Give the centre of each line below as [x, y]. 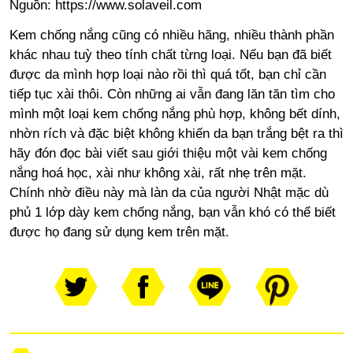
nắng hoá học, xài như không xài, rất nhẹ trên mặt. [158, 173]
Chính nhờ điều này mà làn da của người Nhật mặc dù [169, 192]
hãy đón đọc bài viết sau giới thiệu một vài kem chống [168, 153]
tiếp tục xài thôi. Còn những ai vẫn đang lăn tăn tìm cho [172, 94]
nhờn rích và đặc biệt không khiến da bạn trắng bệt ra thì [176, 133]
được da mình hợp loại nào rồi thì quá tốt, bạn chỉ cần [167, 74]
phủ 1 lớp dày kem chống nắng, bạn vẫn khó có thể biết [172, 212]
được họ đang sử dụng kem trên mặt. [119, 232]
